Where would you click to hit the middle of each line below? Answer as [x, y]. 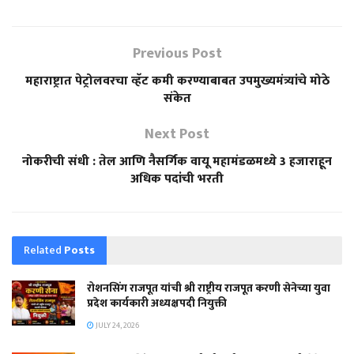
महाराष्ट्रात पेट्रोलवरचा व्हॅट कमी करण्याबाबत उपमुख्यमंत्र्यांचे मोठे [177, 81]
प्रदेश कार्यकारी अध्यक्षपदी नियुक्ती [157, 303]
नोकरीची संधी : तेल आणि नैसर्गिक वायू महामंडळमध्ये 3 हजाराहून [177, 161]
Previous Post [177, 53]
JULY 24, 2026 [117, 325]
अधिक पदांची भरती [177, 179]
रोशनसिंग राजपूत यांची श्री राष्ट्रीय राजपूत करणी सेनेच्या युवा [209, 288]
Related [43, 250]
